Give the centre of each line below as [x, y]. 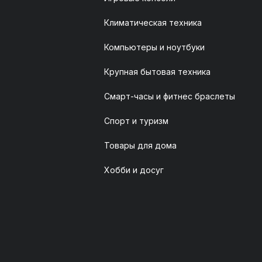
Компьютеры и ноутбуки [154, 47]
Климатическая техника [153, 22]
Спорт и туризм [136, 120]
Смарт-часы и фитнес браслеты [170, 96]
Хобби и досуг [134, 170]
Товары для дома [140, 145]
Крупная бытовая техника [157, 71]
